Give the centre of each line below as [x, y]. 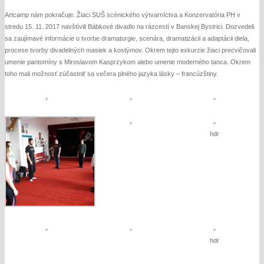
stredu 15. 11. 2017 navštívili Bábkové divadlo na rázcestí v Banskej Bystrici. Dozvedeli [129, 27]
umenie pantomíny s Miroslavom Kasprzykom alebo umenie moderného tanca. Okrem [128, 62]
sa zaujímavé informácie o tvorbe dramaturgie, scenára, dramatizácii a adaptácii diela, [127, 38]
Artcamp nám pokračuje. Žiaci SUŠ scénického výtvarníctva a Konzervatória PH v [123, 15]
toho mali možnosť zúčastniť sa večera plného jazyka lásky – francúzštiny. [111, 74]
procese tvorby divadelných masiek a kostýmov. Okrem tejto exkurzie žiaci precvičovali [130, 50]
